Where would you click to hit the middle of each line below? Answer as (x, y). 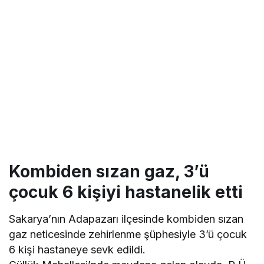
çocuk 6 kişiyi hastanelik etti (126, 192)
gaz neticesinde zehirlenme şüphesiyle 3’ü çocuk (128, 235)
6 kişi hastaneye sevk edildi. (77, 250)
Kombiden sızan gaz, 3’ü (109, 172)
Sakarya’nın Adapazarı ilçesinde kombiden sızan (126, 219)
